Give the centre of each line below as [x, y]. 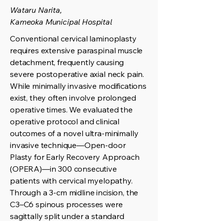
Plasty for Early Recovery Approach [75, 157]
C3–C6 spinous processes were [66, 204]
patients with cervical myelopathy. [71, 181]
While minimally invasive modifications [78, 86]
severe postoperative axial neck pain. [77, 74]
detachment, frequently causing [67, 62]
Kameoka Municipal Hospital [61, 22]
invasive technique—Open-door [68, 145]
